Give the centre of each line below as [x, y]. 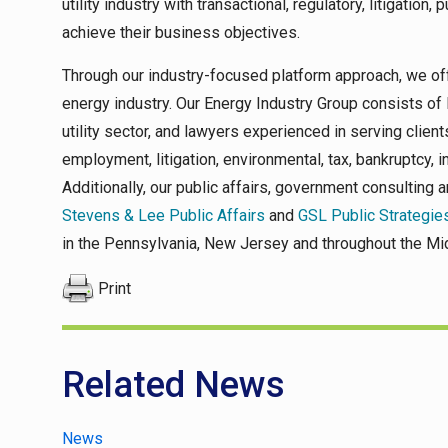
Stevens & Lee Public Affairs [163, 215]
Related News [173, 385]
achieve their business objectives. [181, 32]
